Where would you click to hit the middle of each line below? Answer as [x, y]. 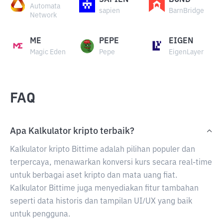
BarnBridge [186, 11]
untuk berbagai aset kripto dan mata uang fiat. [94, 176]
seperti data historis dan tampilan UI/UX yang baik [101, 202]
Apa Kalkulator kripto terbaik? [72, 131]
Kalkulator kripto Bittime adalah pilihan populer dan [103, 150]
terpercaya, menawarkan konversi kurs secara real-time [111, 163]
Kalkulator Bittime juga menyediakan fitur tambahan [104, 189]
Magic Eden [48, 52]
